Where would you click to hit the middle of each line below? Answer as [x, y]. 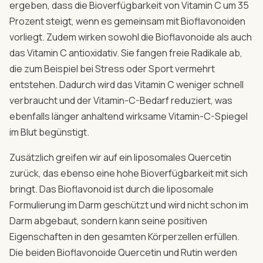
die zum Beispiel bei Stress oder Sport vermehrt [112, 68]
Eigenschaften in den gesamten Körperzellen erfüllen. [124, 236]
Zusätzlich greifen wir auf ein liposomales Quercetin [120, 157]
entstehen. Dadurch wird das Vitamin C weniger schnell [127, 84]
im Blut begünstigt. [49, 132]
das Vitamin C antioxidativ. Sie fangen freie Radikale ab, [126, 53]
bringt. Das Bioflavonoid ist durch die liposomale [112, 189]
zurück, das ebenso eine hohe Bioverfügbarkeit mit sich [129, 173]
